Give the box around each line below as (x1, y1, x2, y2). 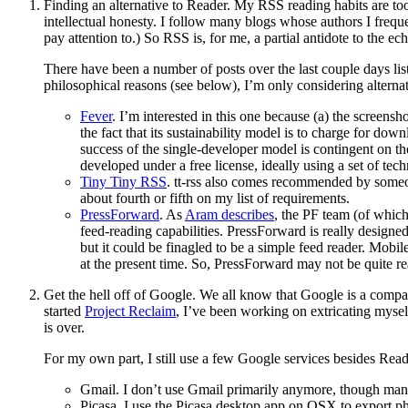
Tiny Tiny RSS (80, 174, 167, 190)
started (44, 303, 85, 320)
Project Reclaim (85, 303, 176, 320)
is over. (44, 320, 85, 336)
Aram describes (185, 207, 274, 223)
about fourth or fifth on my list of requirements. (80, 190, 350, 207)
